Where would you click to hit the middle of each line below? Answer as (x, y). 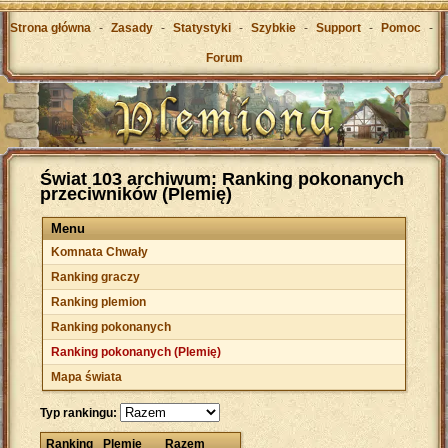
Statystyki (202, 28)
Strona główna (50, 28)
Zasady (132, 28)
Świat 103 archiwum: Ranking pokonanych (222, 179)
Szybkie (273, 28)
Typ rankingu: (78, 413)
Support (338, 28)
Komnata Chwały (99, 252)
